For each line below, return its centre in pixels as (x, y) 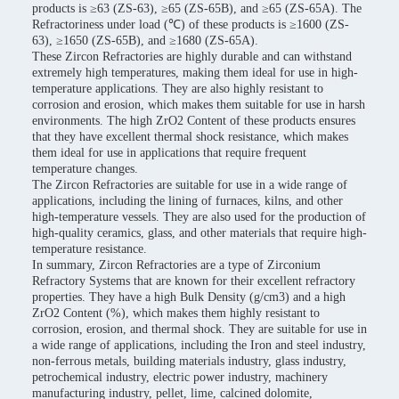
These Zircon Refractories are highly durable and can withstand (192, 57)
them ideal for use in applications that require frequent (169, 153)
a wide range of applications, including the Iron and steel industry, (199, 345)
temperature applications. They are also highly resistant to (178, 89)
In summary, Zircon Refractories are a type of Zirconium (176, 265)
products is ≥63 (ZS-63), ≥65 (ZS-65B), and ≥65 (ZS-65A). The (197, 8)
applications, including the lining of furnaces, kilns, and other (187, 201)
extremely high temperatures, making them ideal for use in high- (195, 73)
